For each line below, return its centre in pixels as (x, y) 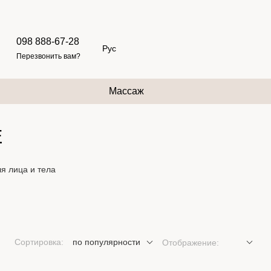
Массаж (126, 91)
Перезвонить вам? (48, 56)
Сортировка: (39, 242)
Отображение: (191, 243)
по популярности (106, 242)
